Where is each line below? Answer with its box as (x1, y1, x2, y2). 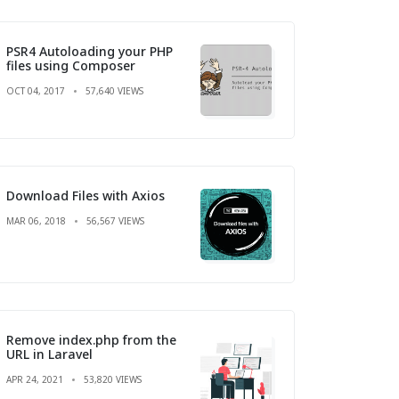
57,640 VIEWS (85, 84, 143, 97)
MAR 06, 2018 (6, 214, 66, 227)
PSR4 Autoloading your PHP (6, 42, 173, 60)
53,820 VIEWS (84, 372, 142, 386)
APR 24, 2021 (6, 372, 63, 386)
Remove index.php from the (6, 330, 176, 348)
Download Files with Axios (6, 186, 165, 204)
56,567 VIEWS (86, 214, 144, 227)
